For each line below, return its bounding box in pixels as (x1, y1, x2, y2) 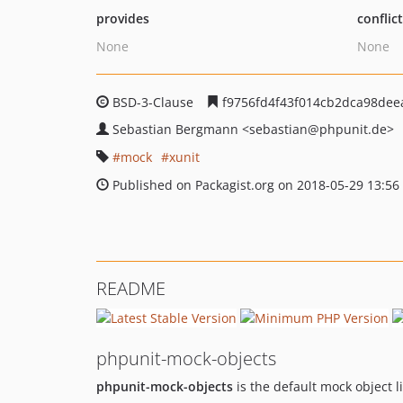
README (96, 276, 166, 300)
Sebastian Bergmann (112, 121, 242, 138)
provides (96, 10, 149, 27)
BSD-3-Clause (109, 94, 197, 111)
